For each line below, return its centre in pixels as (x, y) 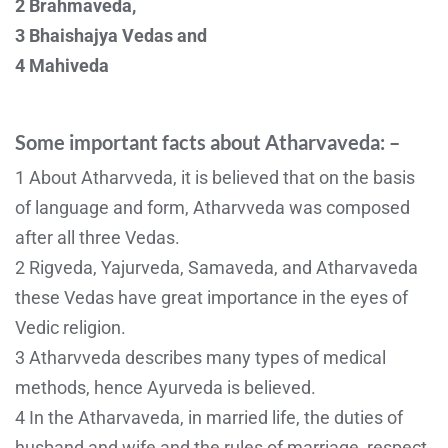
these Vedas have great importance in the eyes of (211, 297)
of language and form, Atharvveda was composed (212, 207)
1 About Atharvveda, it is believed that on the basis (215, 177)
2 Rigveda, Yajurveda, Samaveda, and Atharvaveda (216, 267)
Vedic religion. (70, 327)
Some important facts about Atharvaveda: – (207, 141)
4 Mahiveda (62, 65)
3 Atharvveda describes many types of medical (200, 357)
